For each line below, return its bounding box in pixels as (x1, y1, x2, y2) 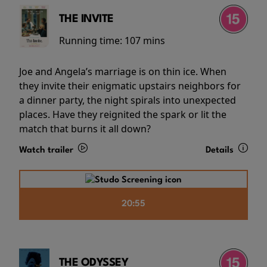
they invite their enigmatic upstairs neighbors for (19, 79, 241, 93)
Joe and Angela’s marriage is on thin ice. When (19, 65, 226, 79)
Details (205, 146, 236, 156)
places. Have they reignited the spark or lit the (19, 108, 226, 122)
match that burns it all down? (19, 122, 151, 136)
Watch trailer (19, 146, 76, 156)
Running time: (58, 34, 125, 48)
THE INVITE (58, 14, 114, 25)
